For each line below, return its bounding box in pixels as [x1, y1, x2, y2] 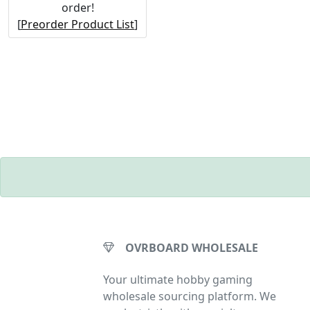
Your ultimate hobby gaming [103, 272, 253, 288]
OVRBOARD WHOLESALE [125, 240, 259, 256]
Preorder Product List [21, 16, 134, 32]
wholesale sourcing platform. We [103, 289, 277, 304]
